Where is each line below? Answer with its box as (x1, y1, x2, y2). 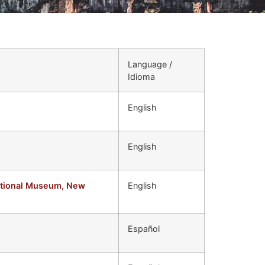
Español (128, 223, 160, 234)
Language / (128, 59, 172, 69)
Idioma (128, 71, 155, 82)
